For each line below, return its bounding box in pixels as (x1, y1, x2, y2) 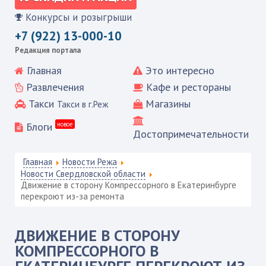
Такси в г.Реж (56, 98, 108, 110)
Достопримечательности (133, 126, 249, 141)
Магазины (145, 96, 191, 110)
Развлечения (26, 80, 84, 94)
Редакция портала (14, 45, 81, 55)
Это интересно (145, 63, 214, 77)
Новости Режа (62, 156, 117, 167)
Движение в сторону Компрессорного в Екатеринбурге (20, 179, 236, 191)
